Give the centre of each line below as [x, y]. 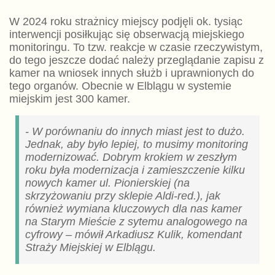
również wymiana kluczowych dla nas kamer [133, 209]
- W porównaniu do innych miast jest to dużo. [135, 132]
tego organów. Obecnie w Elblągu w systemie [120, 86]
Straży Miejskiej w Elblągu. [90, 248]
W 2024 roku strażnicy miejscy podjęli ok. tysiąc [126, 22]
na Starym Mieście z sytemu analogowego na [136, 222]
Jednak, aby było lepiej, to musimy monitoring [136, 145]
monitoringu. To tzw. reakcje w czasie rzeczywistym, [136, 48]
